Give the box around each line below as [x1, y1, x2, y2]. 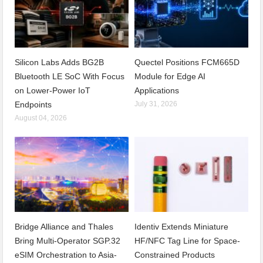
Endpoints [15, 99, 52, 109]
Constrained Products [134, 249, 215, 259]
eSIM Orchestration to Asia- [15, 249, 117, 259]
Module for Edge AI [134, 71, 205, 81]
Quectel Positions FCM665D [134, 57, 240, 67]
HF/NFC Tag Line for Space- [134, 235, 240, 245]
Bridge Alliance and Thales [15, 221, 114, 231]
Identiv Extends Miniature [134, 221, 228, 231]
